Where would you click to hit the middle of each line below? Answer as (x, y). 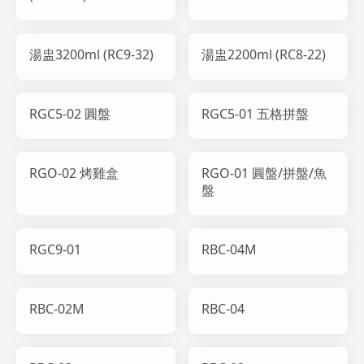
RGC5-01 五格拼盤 (255, 113)
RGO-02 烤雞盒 (74, 173)
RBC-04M (229, 249)
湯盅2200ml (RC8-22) (264, 54)
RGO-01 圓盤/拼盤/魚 (264, 173)
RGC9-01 (55, 249)
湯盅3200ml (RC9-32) (91, 54)
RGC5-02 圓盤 (70, 113)
